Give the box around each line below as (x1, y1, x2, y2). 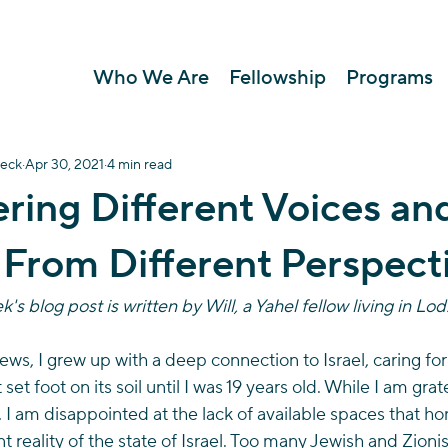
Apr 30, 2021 (25, 155, 104, 174)
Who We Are (93, 65, 209, 91)
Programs (346, 65, 433, 91)
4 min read (107, 155, 172, 174)
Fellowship (229, 65, 326, 91)
